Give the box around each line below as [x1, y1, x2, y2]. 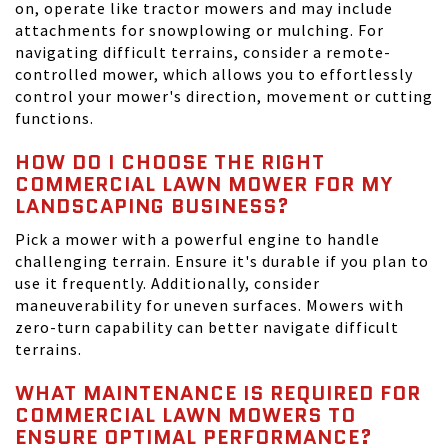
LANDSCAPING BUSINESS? [15, 192, 290, 220]
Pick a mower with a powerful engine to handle [15, 229, 380, 249]
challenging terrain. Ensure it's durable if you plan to [15, 251, 429, 271]
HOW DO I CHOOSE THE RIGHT [15, 148, 325, 176]
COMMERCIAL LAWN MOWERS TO [15, 401, 356, 429]
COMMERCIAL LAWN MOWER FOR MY [15, 170, 394, 198]
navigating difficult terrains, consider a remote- [15, 42, 391, 62]
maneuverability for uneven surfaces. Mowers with [15, 295, 404, 315]
